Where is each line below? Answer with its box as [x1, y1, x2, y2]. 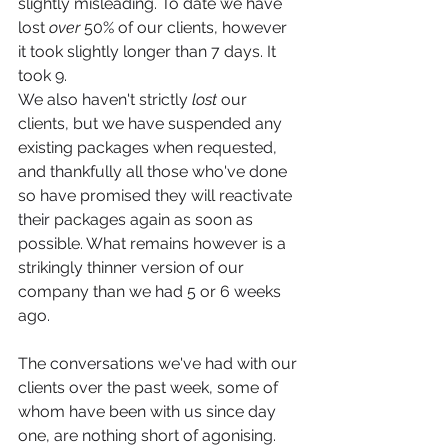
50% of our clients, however [80, 18, 291, 37]
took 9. [18, 66, 71, 85]
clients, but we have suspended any [18, 114, 286, 133]
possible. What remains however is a [18, 234, 290, 253]
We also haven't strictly [18, 90, 192, 109]
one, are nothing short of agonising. [18, 426, 280, 445]
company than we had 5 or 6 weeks [18, 282, 285, 301]
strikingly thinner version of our [18, 258, 248, 277]
